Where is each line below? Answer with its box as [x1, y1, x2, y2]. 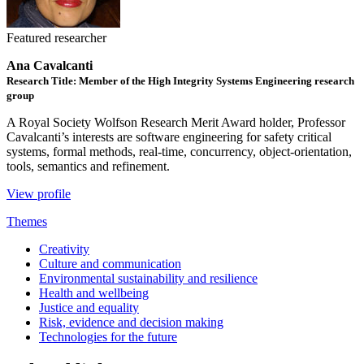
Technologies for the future [39, 329, 177, 344]
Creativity [39, 241, 89, 256]
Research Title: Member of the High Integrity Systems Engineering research [6, 74, 354, 87]
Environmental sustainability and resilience [39, 271, 258, 285]
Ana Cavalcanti [6, 58, 93, 72]
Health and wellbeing [39, 285, 149, 300]
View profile [6, 186, 71, 201]
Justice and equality [39, 300, 139, 314]
